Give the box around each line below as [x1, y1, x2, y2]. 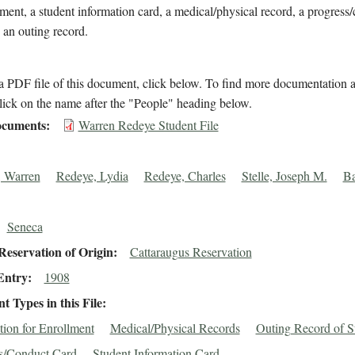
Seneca [6, 218, 43, 235]
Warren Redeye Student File [78, 116, 219, 134]
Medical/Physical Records [109, 319, 240, 337]
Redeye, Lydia [55, 167, 128, 185]
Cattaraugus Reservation [129, 243, 252, 261]
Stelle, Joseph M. [241, 167, 327, 185]
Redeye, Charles [143, 167, 226, 185]
